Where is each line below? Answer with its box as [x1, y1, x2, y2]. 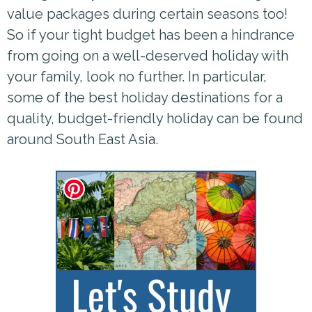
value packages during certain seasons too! [7, 5, 288, 22]
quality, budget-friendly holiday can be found [7, 109, 303, 127]
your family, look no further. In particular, [7, 68, 267, 85]
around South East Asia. [7, 130, 158, 148]
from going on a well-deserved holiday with [7, 47, 288, 64]
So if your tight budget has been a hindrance [7, 26, 295, 43]
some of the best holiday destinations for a [7, 88, 283, 106]
